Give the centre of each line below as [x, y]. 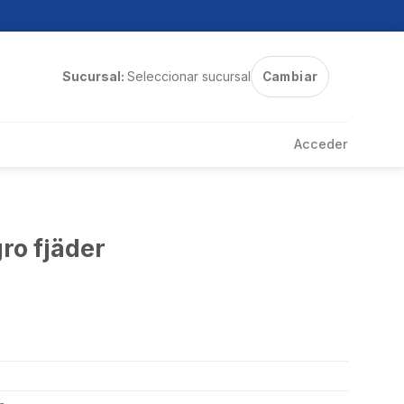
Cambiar [290, 77]
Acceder [321, 144]
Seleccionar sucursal [188, 76]
